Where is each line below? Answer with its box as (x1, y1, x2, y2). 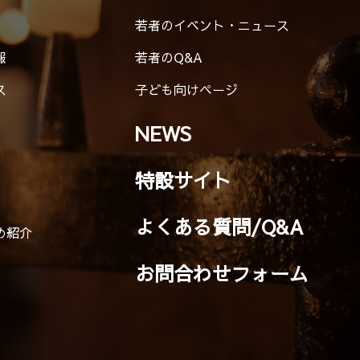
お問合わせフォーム (135, 260, 309, 287)
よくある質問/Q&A (135, 213, 304, 240)
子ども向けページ (135, 80, 238, 98)
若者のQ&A (135, 48, 202, 66)
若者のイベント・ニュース (135, 16, 289, 34)
